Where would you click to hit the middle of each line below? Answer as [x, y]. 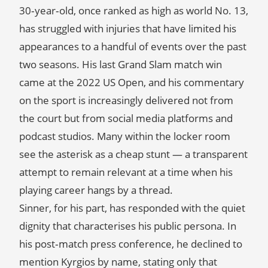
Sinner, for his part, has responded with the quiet [132, 208]
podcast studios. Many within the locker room [125, 136]
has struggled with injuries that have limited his [128, 28]
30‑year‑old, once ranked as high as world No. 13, [134, 10]
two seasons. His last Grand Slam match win [121, 64]
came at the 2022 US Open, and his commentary [132, 82]
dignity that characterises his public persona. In [128, 226]
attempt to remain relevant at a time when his [126, 172]
